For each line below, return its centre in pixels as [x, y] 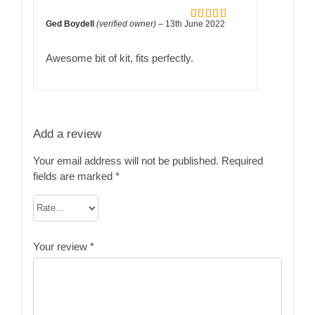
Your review [61, 246]
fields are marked [74, 176]
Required [242, 160]
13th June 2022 [195, 24]
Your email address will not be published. [126, 160]
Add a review [67, 133]
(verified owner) [127, 24]
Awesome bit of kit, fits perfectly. [120, 58]
